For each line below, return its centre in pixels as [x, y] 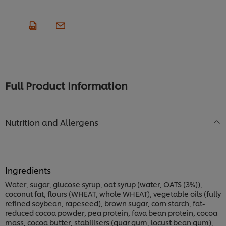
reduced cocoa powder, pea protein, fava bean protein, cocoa [111, 213]
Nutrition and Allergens [52, 122]
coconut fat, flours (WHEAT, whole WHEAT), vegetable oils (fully [113, 194]
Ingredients [28, 170]
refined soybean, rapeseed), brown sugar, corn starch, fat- [105, 203]
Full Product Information [66, 86]
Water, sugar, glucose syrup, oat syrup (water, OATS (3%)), [104, 184]
